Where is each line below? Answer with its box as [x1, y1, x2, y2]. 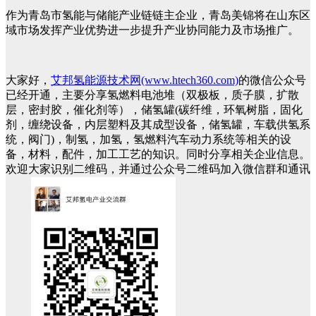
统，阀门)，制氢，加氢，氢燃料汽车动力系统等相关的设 [6, 133, 291, 146]
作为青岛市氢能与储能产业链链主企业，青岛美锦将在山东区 [6, 9, 310, 22]
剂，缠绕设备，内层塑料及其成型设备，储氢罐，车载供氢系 [6, 119, 310, 131]
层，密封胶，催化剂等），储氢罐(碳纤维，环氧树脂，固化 [6, 104, 303, 116]
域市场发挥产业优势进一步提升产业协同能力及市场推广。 [6, 24, 299, 37]
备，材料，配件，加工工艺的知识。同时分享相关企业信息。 [6, 148, 310, 161]
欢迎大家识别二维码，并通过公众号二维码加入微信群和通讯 [6, 163, 310, 176]
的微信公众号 [238, 74, 306, 87]
